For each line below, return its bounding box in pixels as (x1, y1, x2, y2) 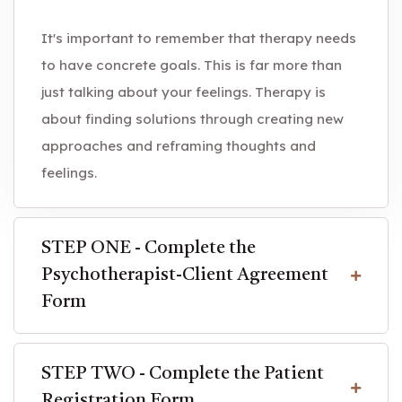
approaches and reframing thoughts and (41, 137, 316, 154)
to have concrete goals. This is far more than (41, 57, 342, 74)
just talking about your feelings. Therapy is (41, 83, 326, 100)
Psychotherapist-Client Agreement (41, 267, 328, 284)
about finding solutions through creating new (41, 110, 344, 127)
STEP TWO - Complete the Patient (41, 365, 324, 383)
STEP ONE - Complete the (41, 240, 256, 258)
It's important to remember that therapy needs (41, 30, 356, 47)
